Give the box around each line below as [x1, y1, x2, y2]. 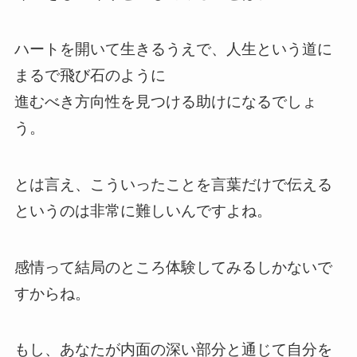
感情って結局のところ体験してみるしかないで [14, 258, 332, 276]
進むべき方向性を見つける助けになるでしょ [14, 93, 317, 111]
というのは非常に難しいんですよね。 [14, 202, 272, 220]
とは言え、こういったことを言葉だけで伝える [14, 176, 332, 194]
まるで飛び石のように [14, 67, 166, 84]
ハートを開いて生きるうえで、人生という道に [14, 41, 332, 58]
